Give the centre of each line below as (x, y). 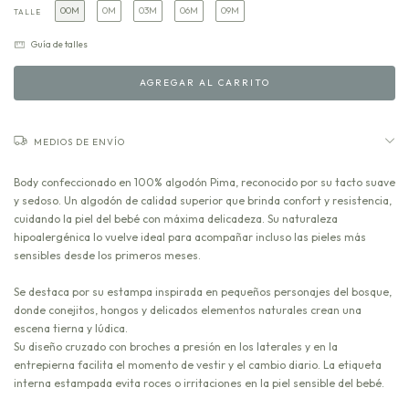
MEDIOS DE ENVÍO (79, 142)
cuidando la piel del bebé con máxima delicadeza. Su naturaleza (176, 218)
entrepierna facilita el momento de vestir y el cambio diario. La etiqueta (198, 364)
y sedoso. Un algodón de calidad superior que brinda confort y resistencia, (203, 200)
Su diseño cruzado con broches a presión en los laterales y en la (176, 346)
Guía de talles (59, 45)
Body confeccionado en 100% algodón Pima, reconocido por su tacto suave (204, 182)
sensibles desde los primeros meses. (107, 255)
